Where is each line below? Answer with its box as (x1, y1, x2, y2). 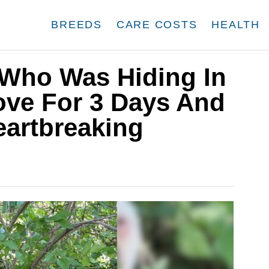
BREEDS (51, 19, 102, 31)
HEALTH (211, 19, 260, 31)
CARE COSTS (116, 19, 198, 31)
